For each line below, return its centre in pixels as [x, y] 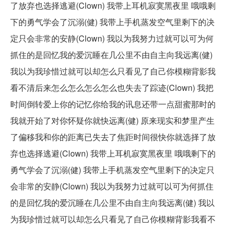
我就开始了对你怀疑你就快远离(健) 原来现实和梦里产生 [112, 121]
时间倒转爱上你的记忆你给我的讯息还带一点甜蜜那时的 [113, 104]
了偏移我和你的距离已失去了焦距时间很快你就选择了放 [113, 137]
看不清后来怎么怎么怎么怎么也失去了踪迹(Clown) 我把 [112, 88]
